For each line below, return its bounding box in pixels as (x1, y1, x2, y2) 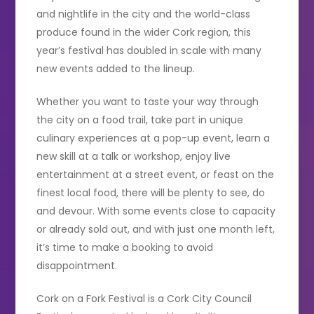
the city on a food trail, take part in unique (36, 112, 244, 127)
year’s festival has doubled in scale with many (36, 43, 262, 57)
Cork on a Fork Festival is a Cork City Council (36, 291, 252, 306)
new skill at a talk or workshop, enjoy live (36, 149, 231, 163)
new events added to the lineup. (36, 61, 196, 76)
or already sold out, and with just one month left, (36, 221, 275, 236)
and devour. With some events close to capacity (36, 203, 276, 218)
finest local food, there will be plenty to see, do (36, 185, 266, 200)
